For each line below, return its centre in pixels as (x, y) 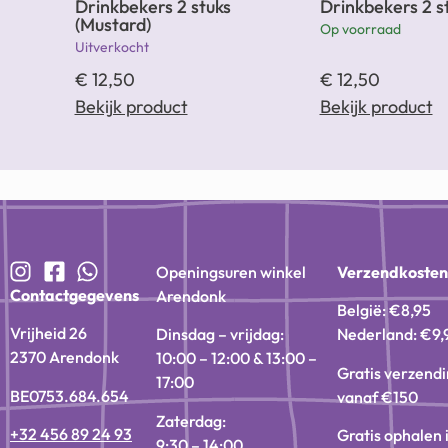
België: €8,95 (386, 310)
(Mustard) (112, 25)
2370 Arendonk (64, 357)
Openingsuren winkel (231, 271)
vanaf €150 (378, 396)
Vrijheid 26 (48, 333)
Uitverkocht (111, 47)
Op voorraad (360, 29)
